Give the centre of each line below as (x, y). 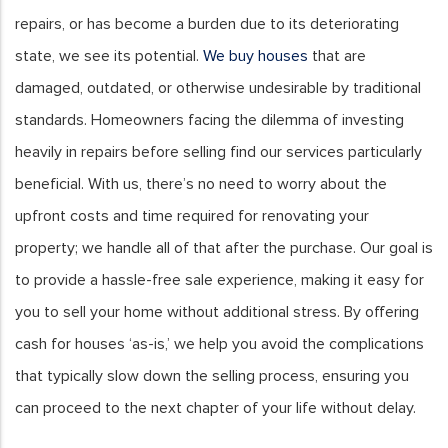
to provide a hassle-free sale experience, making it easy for (219, 280)
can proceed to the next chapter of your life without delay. (215, 408)
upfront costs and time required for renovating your (192, 216)
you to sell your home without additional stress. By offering (217, 312)
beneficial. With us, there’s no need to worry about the (201, 184)
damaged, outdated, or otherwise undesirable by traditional (218, 88)
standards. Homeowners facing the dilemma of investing (209, 120)
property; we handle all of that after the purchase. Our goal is (224, 248)
